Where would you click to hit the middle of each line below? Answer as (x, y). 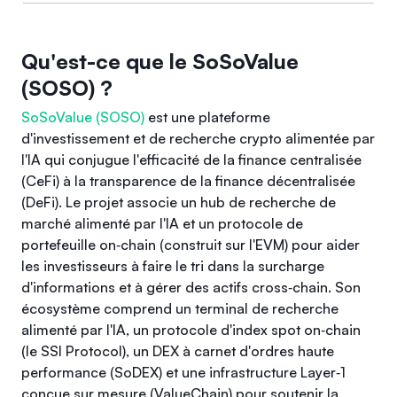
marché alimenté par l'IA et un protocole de (162, 223)
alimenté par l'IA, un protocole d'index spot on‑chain (191, 330)
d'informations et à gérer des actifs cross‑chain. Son (191, 287)
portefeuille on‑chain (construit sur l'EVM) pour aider (191, 245)
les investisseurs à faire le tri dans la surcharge (173, 266)
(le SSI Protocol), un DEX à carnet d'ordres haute (178, 351)
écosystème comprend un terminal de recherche (180, 308)
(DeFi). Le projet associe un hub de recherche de (179, 202)
